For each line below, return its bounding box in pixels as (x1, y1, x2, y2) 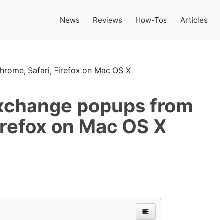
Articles (180, 15, 208, 25)
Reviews (93, 15, 123, 25)
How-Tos (136, 15, 167, 25)
